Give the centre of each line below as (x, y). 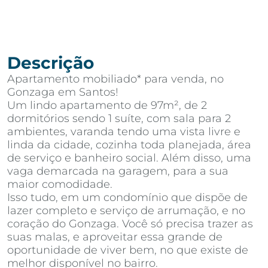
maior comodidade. (60, 184)
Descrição (51, 63)
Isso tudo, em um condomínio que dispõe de (127, 197)
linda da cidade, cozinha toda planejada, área (129, 145)
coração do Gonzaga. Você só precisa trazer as (130, 224)
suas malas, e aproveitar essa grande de (115, 237)
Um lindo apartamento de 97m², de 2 (107, 105)
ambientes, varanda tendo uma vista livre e (124, 132)
